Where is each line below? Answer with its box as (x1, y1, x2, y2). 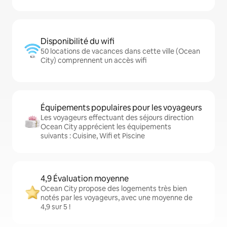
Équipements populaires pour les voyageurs (41, 102, 202, 113)
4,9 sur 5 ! (41, 202, 70, 211)
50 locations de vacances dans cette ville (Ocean (41, 47, 200, 56)
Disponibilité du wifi (41, 36, 115, 47)
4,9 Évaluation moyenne (41, 173, 129, 184)
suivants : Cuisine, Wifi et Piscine (41, 131, 145, 140)
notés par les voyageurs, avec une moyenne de (41, 193, 193, 202)
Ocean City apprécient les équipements (41, 122, 171, 131)
